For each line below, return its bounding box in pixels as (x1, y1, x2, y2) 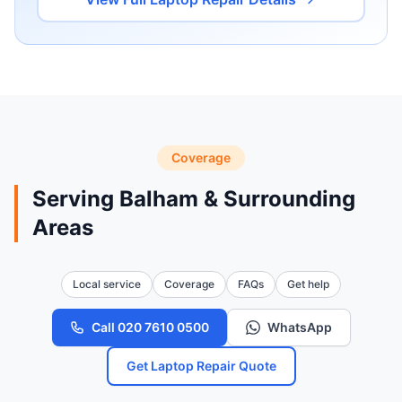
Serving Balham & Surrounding (32, 186, 355, 212)
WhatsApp (267, 319, 332, 335)
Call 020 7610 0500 (91, 319, 209, 335)
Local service (73, 277, 141, 291)
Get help (287, 277, 329, 291)
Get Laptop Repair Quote (126, 358, 276, 373)
